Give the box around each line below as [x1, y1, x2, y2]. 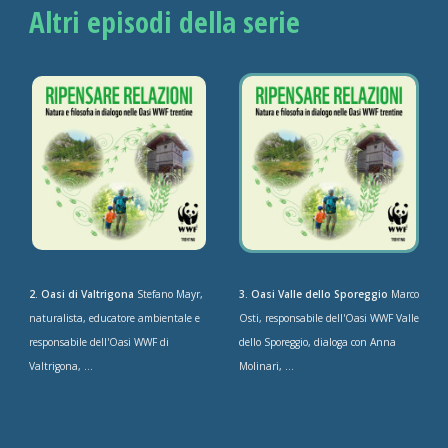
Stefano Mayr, [134, 287, 204, 302]
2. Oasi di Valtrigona [29, 287, 135, 302]
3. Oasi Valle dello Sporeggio [238, 287, 388, 302]
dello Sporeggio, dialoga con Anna [238, 335, 396, 350]
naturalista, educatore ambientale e [29, 311, 201, 326]
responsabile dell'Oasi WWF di [29, 335, 170, 350]
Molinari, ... [238, 359, 294, 374]
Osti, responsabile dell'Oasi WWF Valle [238, 311, 419, 326]
